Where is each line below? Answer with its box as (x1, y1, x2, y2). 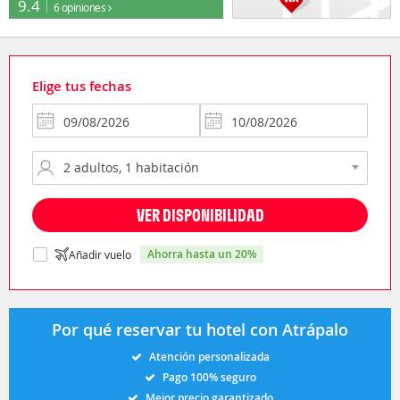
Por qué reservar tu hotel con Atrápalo (52, 318, 348, 340)
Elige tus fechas (32, 76, 131, 96)
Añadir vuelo (69, 246, 131, 262)
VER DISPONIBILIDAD (136, 203, 264, 226)
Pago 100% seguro (162, 369, 256, 385)
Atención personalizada (148, 348, 270, 364)
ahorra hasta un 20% (154, 246, 256, 262)
